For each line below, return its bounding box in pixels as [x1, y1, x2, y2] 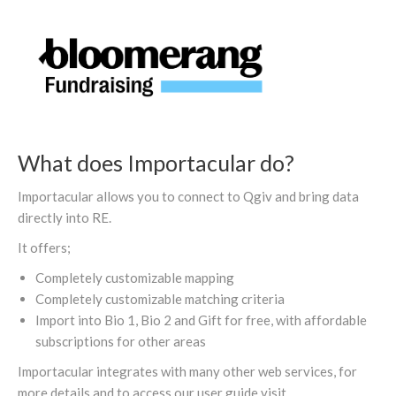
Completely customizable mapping [35, 270, 234, 286]
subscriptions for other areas [35, 333, 206, 350]
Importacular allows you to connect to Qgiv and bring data [18, 188, 359, 205]
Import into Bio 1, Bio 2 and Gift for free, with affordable [35, 312, 367, 329]
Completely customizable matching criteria [35, 291, 285, 308]
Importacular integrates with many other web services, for [18, 363, 357, 380]
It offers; [18, 240, 71, 256]
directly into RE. [18, 209, 111, 226]
